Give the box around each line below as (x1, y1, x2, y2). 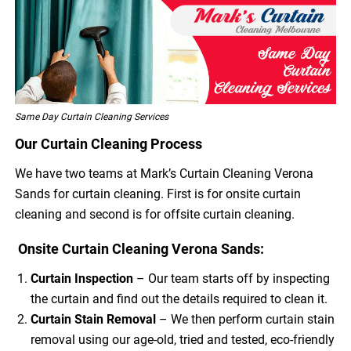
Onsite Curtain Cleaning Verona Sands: (15, 240, 265, 257)
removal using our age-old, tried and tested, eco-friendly (31, 331, 335, 347)
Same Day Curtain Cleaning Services (15, 110, 169, 122)
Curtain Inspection (31, 270, 134, 286)
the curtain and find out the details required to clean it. (31, 291, 328, 306)
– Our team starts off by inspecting (133, 270, 331, 286)
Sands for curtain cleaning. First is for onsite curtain (15, 186, 302, 201)
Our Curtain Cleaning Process (15, 135, 203, 152)
